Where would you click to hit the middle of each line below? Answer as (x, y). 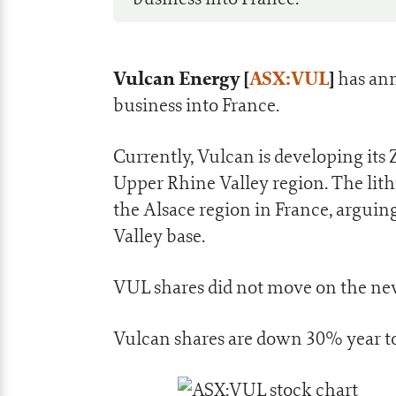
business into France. (196, 105)
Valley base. (159, 236)
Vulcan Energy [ (181, 79)
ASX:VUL (289, 79)
